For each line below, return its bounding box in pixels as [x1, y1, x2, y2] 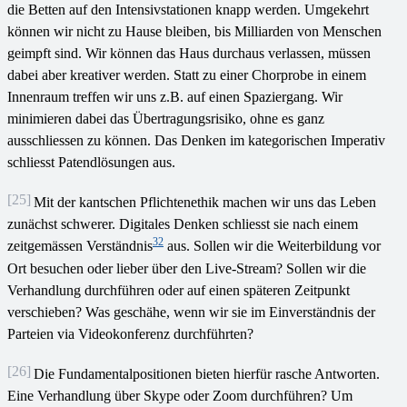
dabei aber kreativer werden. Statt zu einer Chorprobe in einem [7, 67, 366, 84]
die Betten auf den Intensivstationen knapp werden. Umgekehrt [7, 2, 369, 18]
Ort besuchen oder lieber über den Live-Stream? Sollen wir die [7, 261, 366, 277]
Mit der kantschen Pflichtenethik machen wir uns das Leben [34, 194, 376, 211]
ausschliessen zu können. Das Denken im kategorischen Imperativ [7, 133, 385, 149]
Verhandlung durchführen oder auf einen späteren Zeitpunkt [7, 283, 350, 299]
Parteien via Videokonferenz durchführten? [7, 326, 253, 342]
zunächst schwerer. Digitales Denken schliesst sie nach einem [7, 216, 358, 233]
